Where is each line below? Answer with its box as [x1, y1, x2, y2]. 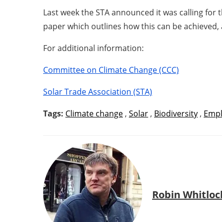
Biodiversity [154, 108, 198, 119]
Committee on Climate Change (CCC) [43, 64, 179, 75]
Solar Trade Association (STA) [43, 86, 152, 97]
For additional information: [43, 43, 144, 54]
